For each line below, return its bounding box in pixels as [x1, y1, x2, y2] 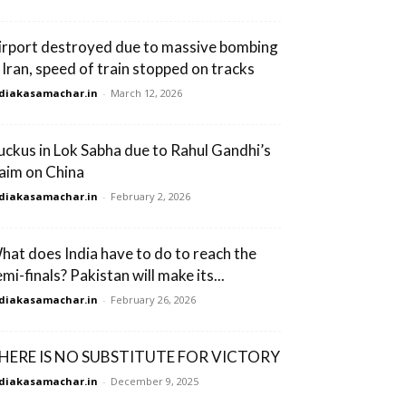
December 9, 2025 [111, 374, 198, 389]
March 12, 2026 [111, 86, 182, 101]
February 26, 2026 [111, 293, 196, 307]
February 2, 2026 [111, 189, 190, 204]
